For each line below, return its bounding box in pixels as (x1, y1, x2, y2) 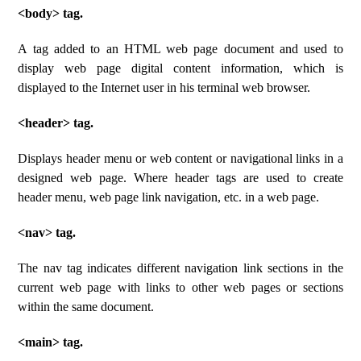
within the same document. (18, 300, 155, 313)
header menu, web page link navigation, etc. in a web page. (18, 190, 320, 204)
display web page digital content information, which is (18, 61, 343, 75)
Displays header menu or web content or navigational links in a (18, 151, 343, 165)
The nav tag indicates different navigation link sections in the (18, 261, 343, 275)
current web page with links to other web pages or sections (18, 280, 343, 294)
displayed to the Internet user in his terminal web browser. (18, 81, 311, 94)
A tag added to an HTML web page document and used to (18, 42, 343, 56)
